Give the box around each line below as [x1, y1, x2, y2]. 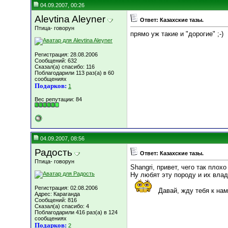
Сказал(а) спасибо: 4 [35, 203, 89, 209]
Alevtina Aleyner [35, 14, 105, 24]
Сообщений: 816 [35, 197, 77, 203]
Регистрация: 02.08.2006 [35, 185, 98, 191]
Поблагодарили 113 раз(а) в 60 [35, 70, 114, 76]
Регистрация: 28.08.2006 [35, 51, 98, 58]
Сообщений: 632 [35, 58, 77, 64]
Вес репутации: [35, 96, 76, 102]
